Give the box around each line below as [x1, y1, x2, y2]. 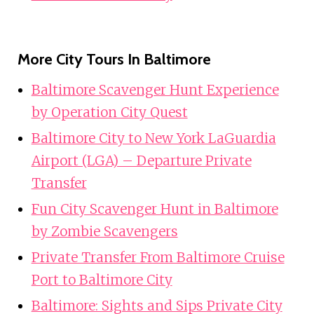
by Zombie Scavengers [31, 223, 178, 240]
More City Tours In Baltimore [17, 50, 211, 69]
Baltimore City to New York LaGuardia [31, 130, 276, 147]
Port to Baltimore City [31, 271, 172, 289]
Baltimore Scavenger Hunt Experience [31, 81, 279, 99]
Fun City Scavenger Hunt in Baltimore [31, 200, 278, 218]
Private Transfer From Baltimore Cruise [31, 249, 285, 266]
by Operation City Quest [31, 104, 188, 121]
